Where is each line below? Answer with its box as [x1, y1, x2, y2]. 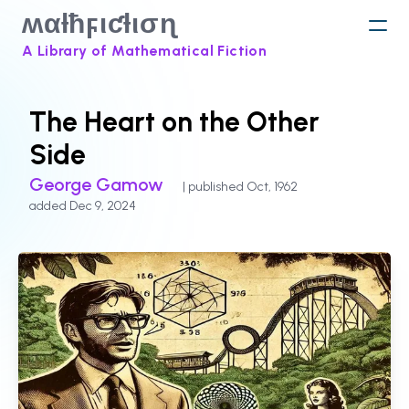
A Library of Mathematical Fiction [22, 42, 267, 59]
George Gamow [29, 173, 168, 195]
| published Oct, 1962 [183, 179, 298, 194]
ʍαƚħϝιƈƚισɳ [22, 6, 177, 40]
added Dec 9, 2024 [29, 198, 136, 214]
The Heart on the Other [29, 105, 320, 139]
